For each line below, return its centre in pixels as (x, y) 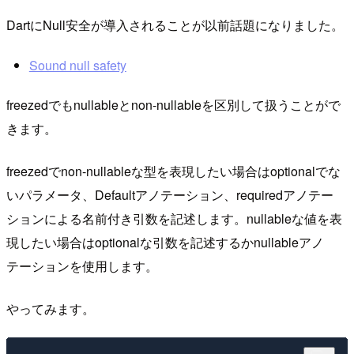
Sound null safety (77, 65)
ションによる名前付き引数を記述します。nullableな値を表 (174, 219)
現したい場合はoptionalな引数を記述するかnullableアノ (165, 243)
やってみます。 (51, 309)
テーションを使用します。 (82, 266)
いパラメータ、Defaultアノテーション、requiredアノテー (170, 195)
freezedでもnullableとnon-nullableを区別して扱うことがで (173, 105)
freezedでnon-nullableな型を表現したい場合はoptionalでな (173, 171)
